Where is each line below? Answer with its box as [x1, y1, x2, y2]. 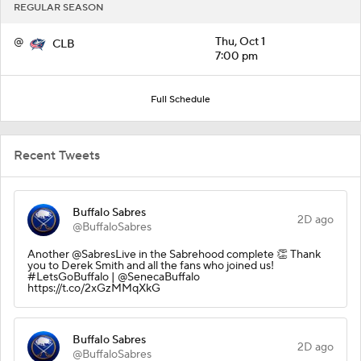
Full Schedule [151, 93, 210, 106]
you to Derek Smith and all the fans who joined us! [27, 258, 274, 273]
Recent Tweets [14, 147, 100, 164]
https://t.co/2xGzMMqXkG [27, 280, 160, 296]
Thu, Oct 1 [215, 34, 265, 49]
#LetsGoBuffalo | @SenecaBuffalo [27, 269, 200, 284]
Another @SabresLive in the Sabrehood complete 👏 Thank [27, 247, 321, 262]
